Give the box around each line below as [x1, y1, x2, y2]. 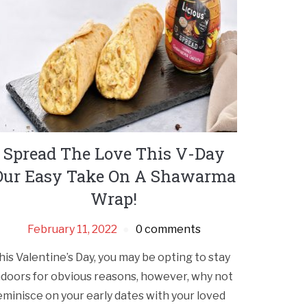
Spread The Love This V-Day [3, 142, 225, 164]
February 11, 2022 [27, 222, 117, 236]
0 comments [135, 222, 201, 236]
